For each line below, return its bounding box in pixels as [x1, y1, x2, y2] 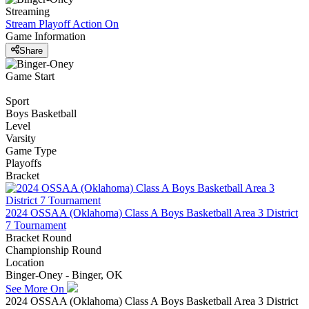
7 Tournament [6, 219, 66, 231]
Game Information [6, 30, 86, 43]
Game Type [6, 144, 57, 157]
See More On [6, 282, 67, 295]
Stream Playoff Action [6, 18, 102, 30]
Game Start [6, 70, 54, 82]
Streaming [6, 6, 50, 18]
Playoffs [6, 157, 41, 169]
